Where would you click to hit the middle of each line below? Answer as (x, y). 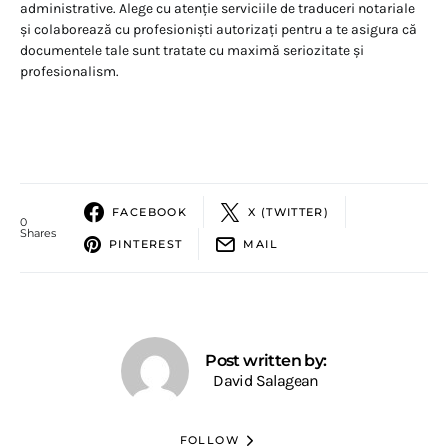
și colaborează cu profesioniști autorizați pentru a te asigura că (218, 30)
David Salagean (266, 381)
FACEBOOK (149, 211)
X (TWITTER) (289, 211)
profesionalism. (69, 72)
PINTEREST (146, 243)
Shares (38, 233)
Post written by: (266, 361)
